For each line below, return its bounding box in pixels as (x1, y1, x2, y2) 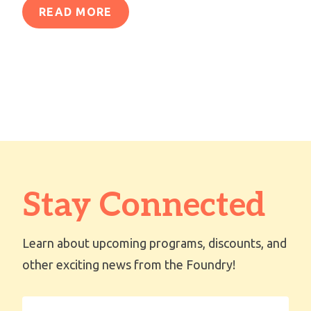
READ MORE (39, 6, 112, 19)
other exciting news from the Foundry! (22, 258, 235, 272)
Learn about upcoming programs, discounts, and (22, 236, 287, 251)
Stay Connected (22, 186, 265, 226)
